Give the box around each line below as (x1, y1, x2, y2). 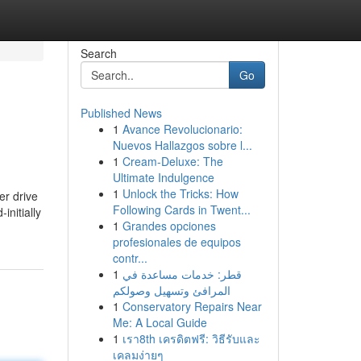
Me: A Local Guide (112, 314, 207, 330)
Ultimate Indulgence (112, 169, 214, 185)
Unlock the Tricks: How (122, 185, 239, 201)
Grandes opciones (122, 218, 216, 234)
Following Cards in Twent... (112, 201, 251, 218)
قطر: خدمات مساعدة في (122, 266, 242, 282)
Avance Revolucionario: (122, 121, 243, 137)
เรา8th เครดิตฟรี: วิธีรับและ (122, 330, 260, 346)
